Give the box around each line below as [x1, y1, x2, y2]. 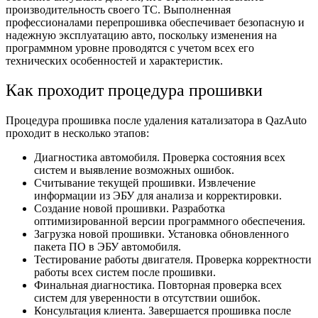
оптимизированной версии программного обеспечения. [34, 215, 305, 228]
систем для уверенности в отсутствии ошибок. [34, 292, 261, 305]
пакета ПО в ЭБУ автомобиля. [34, 241, 181, 253]
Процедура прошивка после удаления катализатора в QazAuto [6, 114, 307, 127]
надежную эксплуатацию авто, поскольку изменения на [6, 28, 277, 41]
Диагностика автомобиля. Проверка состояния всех [34, 151, 285, 164]
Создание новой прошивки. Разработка [34, 202, 225, 215]
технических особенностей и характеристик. [6, 54, 223, 67]
